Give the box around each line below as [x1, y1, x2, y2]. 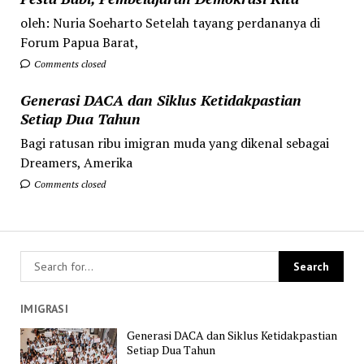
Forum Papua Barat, [19, 32, 139, 51]
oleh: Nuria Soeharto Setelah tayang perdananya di [19, 13, 320, 32]
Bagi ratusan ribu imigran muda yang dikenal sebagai [19, 133, 329, 152]
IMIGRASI [19, 301, 69, 316]
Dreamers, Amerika [19, 153, 132, 171]
